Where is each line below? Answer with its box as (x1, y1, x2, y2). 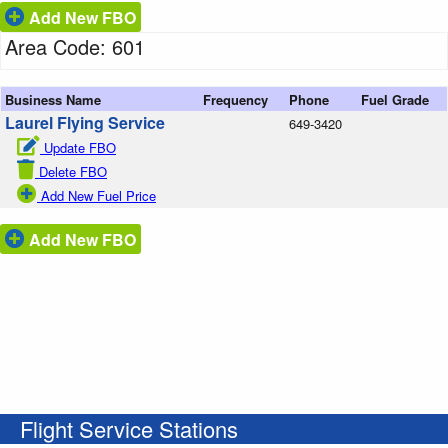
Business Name (5, 89, 101, 109)
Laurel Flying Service (5, 110, 165, 134)
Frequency (203, 89, 268, 109)
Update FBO (44, 137, 116, 157)
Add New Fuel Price (41, 185, 156, 205)
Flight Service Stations (20, 412, 238, 444)
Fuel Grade (361, 89, 429, 109)
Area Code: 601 (5, 31, 145, 61)
